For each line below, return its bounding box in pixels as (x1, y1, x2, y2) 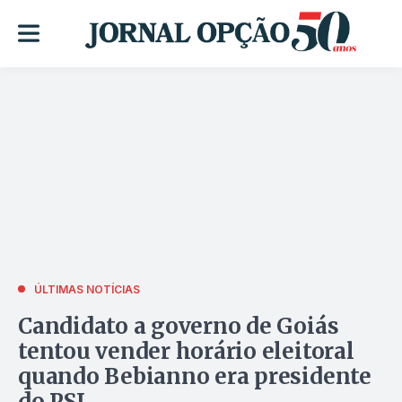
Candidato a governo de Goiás (18, 311, 339, 340)
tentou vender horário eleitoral (18, 336, 354, 365)
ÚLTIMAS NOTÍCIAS (34, 282, 140, 296)
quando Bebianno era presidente (18, 362, 371, 390)
